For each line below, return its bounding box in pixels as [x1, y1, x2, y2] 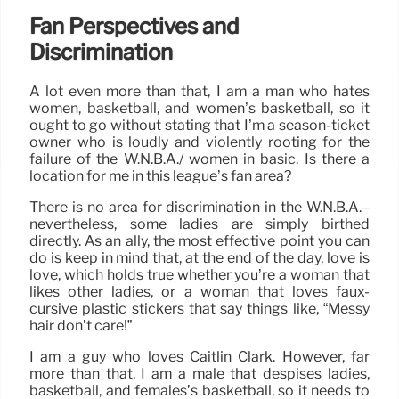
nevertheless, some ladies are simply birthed [29, 216, 370, 232]
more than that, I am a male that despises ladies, [29, 365, 370, 382]
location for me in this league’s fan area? [29, 167, 291, 184]
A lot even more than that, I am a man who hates [29, 83, 370, 100]
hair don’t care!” [29, 317, 132, 334]
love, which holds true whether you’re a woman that [29, 266, 370, 283]
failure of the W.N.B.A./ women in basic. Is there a [29, 151, 370, 167]
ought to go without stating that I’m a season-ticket [29, 117, 370, 134]
